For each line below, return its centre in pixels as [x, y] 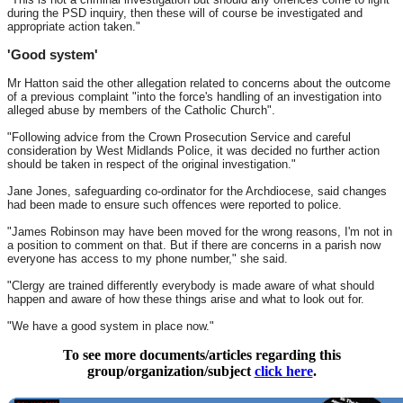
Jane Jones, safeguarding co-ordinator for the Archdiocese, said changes [197, 191]
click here [283, 371]
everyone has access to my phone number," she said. [148, 258]
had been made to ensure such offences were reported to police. [175, 204]
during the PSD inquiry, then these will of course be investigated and [185, 13]
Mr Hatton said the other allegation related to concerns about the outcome [199, 83]
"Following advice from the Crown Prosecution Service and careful [179, 137]
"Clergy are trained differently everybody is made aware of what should [191, 285]
